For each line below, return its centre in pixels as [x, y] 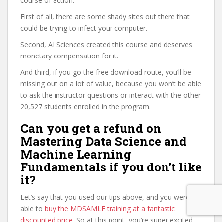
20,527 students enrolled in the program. [85, 106]
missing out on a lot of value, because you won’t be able [111, 83]
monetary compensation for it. [69, 56]
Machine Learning [76, 154]
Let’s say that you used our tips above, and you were [105, 197]
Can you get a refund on [91, 128]
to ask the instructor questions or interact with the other [111, 95]
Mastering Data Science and [104, 141]
